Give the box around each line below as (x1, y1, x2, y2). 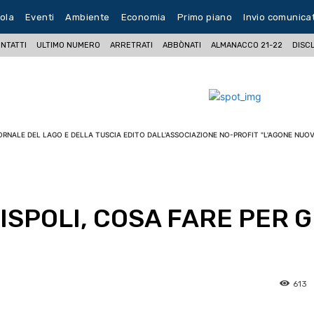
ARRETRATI (110, 40, 153, 50)
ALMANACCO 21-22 (211, 40, 283, 50)
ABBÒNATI (163, 40, 202, 50)
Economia (121, 11, 166, 22)
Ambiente (65, 11, 110, 22)
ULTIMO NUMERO (36, 40, 101, 50)
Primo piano (177, 11, 233, 22)
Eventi (25, 11, 55, 22)
